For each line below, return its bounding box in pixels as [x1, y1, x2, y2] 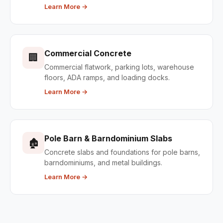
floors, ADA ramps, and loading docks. [44, 73, 170, 82]
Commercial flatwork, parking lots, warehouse [44, 63, 194, 71]
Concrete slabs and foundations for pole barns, [44, 148, 200, 156]
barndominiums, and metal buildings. [44, 158, 162, 167]
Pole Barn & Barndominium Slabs [44, 133, 172, 143]
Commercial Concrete [44, 48, 131, 58]
